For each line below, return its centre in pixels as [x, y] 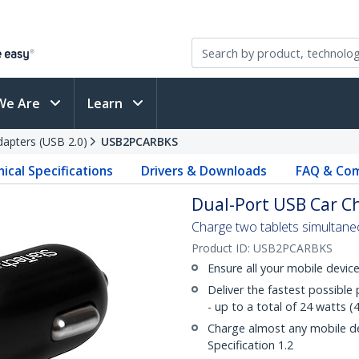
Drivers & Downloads [204, 171]
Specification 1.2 [250, 345]
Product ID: [222, 248]
